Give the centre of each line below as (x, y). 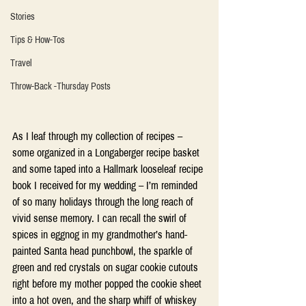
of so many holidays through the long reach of (104, 201)
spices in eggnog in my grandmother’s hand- (100, 234)
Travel (21, 63)
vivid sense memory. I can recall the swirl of (101, 218)
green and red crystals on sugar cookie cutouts (107, 267)
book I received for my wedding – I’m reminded (106, 185)
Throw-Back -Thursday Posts (60, 86)
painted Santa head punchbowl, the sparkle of (104, 251)
